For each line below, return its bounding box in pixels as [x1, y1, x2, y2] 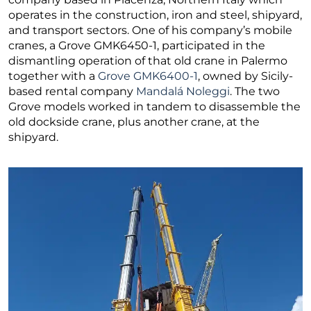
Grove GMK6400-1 [98, 69, 198, 83]
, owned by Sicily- [198, 69, 293, 83]
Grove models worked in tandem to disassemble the [8, 99, 301, 113]
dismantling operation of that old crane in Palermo [8, 53, 287, 67]
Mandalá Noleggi [136, 84, 230, 98]
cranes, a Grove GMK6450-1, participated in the [8, 38, 265, 52]
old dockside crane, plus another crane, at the [8, 115, 260, 128]
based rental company [8, 84, 136, 98]
